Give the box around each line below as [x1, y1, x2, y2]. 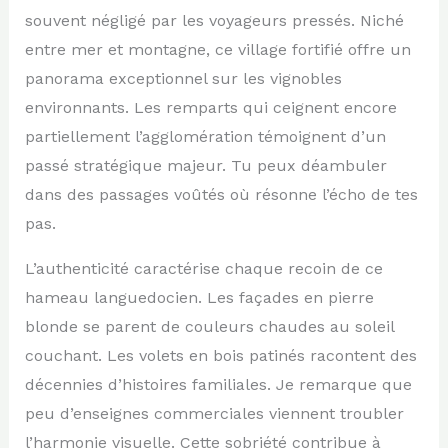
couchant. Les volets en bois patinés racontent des [24, 345, 417, 365]
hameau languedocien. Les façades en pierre [24, 287, 374, 307]
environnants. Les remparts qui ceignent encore [24, 97, 397, 117]
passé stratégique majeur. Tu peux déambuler [24, 155, 387, 175]
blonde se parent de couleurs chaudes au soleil [24, 316, 394, 336]
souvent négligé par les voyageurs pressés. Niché [24, 10, 404, 30]
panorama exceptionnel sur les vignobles [24, 68, 342, 88]
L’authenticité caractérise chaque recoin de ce [24, 258, 383, 278]
